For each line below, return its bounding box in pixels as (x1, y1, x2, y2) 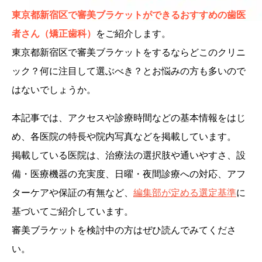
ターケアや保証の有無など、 (12, 185, 133, 199)
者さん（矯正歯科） (12, 26, 96, 40)
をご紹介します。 (96, 26, 171, 40)
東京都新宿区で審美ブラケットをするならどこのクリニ (12, 45, 246, 58)
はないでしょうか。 (12, 82, 96, 96)
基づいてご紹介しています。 (12, 204, 133, 218)
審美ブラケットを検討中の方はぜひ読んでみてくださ (12, 223, 236, 236)
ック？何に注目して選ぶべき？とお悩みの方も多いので (12, 64, 246, 77)
